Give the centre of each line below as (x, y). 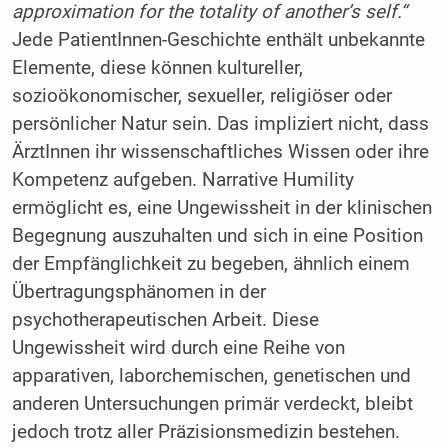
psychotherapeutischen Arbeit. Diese (165, 319)
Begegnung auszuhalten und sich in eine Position (217, 235)
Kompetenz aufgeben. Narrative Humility (182, 179)
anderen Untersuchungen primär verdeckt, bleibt (212, 403)
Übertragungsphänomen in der (138, 291)
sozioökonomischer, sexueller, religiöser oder (201, 95)
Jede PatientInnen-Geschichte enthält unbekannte (218, 39)
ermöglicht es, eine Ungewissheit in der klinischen (221, 207)
